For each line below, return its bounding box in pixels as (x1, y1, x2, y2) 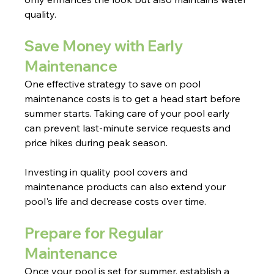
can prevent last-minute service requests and (24, 122, 234, 135)
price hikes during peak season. (24, 136, 168, 149)
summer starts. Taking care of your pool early (24, 107, 233, 120)
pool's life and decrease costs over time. (24, 195, 207, 208)
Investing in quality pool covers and (24, 166, 191, 179)
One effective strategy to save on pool (24, 78, 204, 91)
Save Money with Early (24, 37, 187, 56)
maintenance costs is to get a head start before (24, 92, 243, 105)
